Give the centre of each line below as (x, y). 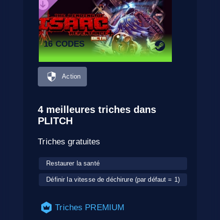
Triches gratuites (69, 141)
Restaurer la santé (73, 163)
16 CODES (64, 44)
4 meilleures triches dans (97, 109)
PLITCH (55, 121)
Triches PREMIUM (90, 207)
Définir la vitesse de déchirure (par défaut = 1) (113, 179)
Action (71, 77)
